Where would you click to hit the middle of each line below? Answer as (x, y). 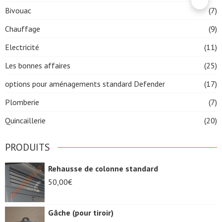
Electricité (22, 47)
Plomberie (22, 102)
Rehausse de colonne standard (103, 168)
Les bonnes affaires (38, 65)
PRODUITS (28, 147)
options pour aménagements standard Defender (85, 83)
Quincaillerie (25, 120)
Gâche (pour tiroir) (81, 212)
